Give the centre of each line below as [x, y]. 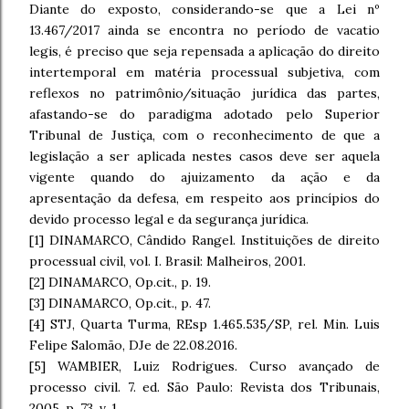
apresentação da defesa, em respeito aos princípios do [204, 198]
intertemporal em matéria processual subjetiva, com [204, 72]
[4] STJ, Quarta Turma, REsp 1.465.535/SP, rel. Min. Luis [204, 324]
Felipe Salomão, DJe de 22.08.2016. [133, 345]
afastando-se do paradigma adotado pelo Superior [204, 114]
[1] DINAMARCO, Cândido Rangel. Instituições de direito [204, 240]
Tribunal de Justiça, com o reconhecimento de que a [204, 135]
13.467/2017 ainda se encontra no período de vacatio [204, 30]
